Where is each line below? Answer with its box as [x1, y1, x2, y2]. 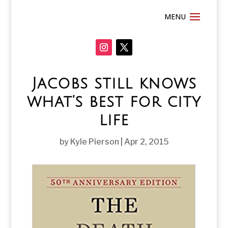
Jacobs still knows [32, 75, 196, 92]
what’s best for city [27, 94, 201, 110]
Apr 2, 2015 [124, 137, 169, 147]
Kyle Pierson [70, 137, 119, 147]
